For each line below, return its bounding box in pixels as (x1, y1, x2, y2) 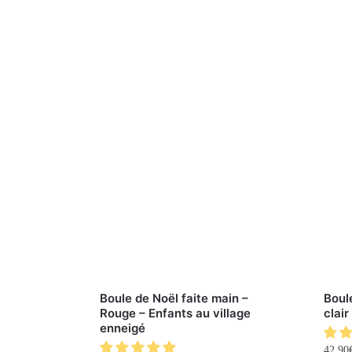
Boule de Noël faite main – (100, 290, 248, 306)
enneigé (100, 320, 145, 335)
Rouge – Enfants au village (100, 305, 251, 321)
